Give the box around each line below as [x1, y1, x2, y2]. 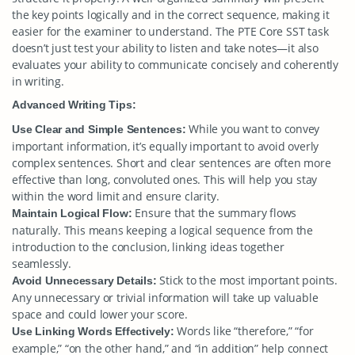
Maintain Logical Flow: [12, 207, 132, 219]
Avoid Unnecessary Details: [12, 274, 157, 287]
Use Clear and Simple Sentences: [12, 123, 186, 136]
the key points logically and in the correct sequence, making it [12, 7, 330, 22]
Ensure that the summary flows [132, 205, 297, 220]
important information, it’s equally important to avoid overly [12, 139, 319, 154]
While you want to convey [185, 121, 320, 136]
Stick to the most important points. [156, 273, 338, 288]
